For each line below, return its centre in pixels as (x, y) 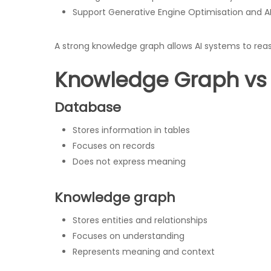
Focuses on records (114, 146)
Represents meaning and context (144, 252)
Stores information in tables (131, 130)
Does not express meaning (129, 162)
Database (88, 107)
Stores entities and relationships (140, 220)
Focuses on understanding (129, 236)
